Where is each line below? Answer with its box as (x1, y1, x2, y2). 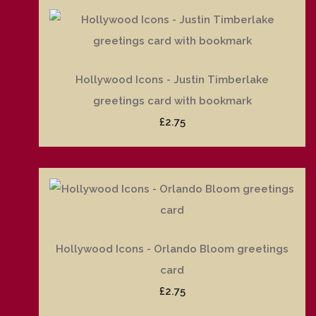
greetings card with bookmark (92, 95, 252, 108)
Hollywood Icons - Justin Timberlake (75, 73, 269, 87)
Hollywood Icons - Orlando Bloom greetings (56, 243, 288, 256)
